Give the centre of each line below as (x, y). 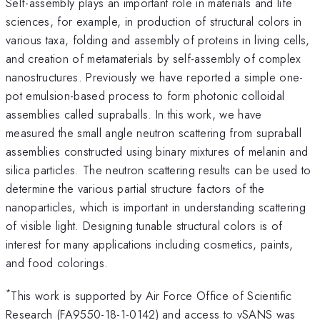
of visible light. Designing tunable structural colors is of (144, 225)
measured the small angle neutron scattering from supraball (154, 132)
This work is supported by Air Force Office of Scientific (151, 296)
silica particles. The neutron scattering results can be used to (159, 170)
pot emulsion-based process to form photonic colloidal (145, 95)
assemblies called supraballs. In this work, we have (134, 114)
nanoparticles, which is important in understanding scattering (156, 207)
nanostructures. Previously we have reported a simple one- (155, 77)
